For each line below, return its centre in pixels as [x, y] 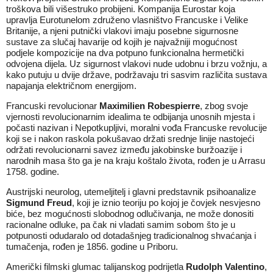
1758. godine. [33, 172]
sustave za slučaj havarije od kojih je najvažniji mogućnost [122, 42]
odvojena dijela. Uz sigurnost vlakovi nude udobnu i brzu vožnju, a [136, 64]
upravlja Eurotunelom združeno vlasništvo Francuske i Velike [127, 20]
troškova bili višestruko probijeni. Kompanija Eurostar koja [121, 9]
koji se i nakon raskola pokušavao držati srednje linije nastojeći [130, 139]
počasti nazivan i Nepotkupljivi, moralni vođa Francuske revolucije [136, 128]
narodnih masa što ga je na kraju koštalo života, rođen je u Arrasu [136, 161]
